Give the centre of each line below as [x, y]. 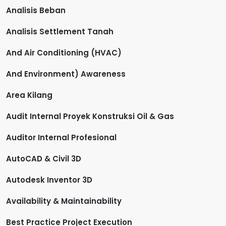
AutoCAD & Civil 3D [44, 158]
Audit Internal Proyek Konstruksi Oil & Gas [90, 116]
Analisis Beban [36, 10]
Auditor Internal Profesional [61, 137]
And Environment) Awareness [66, 74]
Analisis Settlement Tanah [60, 31]
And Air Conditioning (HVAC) [64, 52]
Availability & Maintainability [64, 201]
